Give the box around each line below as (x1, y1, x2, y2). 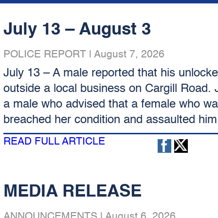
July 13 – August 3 (3, 21, 151, 38)
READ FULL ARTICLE (3, 137, 105, 147)
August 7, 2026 (93, 50, 164, 60)
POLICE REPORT (3, 50, 86, 60)
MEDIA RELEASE (3, 183, 142, 200)
